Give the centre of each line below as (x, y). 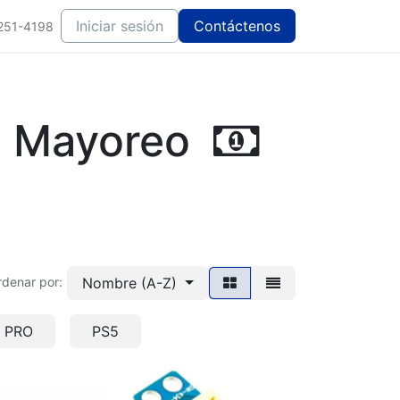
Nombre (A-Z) (130, 283)
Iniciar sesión (120, 26)
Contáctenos (237, 26)
